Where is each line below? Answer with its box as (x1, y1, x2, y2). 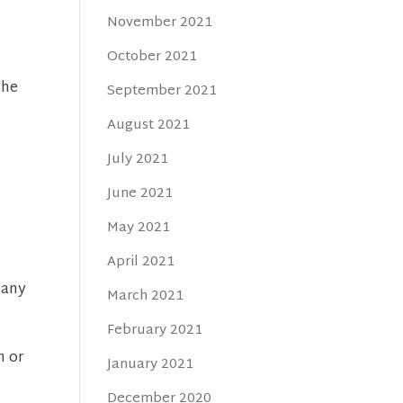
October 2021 (107, 45, 198, 69)
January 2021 (107, 353, 194, 377)
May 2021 (107, 216, 171, 240)
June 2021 (107, 182, 174, 206)
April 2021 (107, 250, 175, 274)
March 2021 (107, 284, 184, 309)
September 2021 (107, 79, 218, 103)
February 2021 (107, 318, 203, 343)
